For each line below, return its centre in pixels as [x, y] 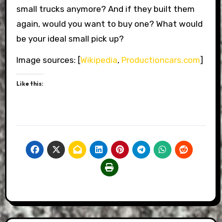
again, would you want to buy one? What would [109, 24]
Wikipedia [99, 60]
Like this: [30, 83]
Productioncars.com [161, 60]
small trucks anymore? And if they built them [105, 9]
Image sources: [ [48, 60]
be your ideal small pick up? [70, 39]
